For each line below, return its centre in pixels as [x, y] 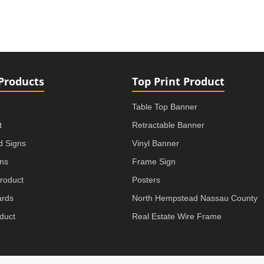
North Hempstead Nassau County [195, 198]
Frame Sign [154, 161]
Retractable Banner [168, 125]
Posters [146, 179]
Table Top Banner [165, 106]
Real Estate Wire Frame [177, 216]
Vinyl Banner [156, 143]
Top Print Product [178, 81]
